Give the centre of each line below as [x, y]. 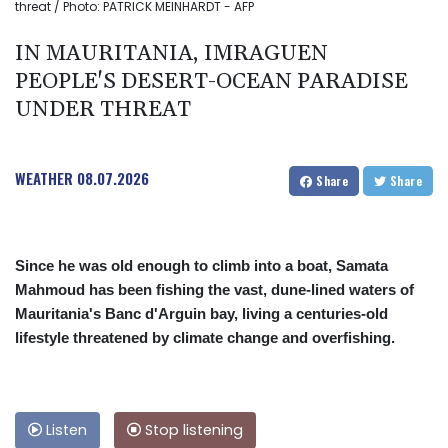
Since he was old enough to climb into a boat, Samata [201, 266]
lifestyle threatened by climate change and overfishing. [205, 338]
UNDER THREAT [103, 110]
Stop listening [192, 430]
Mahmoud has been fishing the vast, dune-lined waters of [214, 290]
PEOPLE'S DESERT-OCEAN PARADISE [211, 82]
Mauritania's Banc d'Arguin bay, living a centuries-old [201, 314]
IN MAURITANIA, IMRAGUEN [171, 54]
